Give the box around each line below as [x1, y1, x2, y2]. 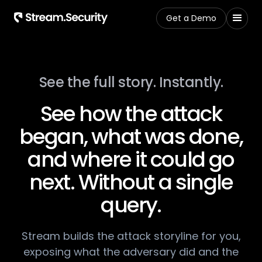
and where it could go [27, 144, 235, 174]
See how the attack [40, 98, 222, 129]
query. [101, 189, 161, 220]
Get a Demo [166, 12, 216, 25]
